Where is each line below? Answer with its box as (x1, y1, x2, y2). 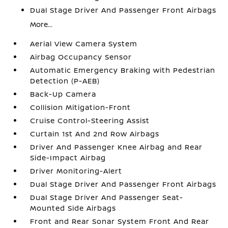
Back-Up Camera (30, 89, 97, 99)
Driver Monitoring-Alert (30, 166, 123, 176)
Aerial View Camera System (30, 39, 138, 48)
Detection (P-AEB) (30, 76, 100, 85)
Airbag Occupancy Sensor (30, 52, 132, 62)
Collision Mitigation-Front (30, 102, 131, 112)
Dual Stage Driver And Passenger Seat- (30, 192, 184, 202)
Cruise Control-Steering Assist (30, 116, 150, 125)
